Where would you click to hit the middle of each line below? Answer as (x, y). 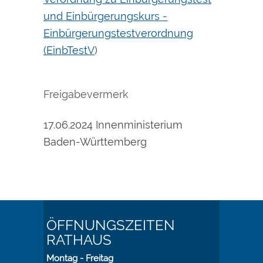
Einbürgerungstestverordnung (118, 33)
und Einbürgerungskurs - (105, 16)
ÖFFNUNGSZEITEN (110, 225)
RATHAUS (79, 240)
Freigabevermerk (86, 95)
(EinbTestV (69, 50)
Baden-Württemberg (95, 142)
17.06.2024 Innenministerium (113, 125)
